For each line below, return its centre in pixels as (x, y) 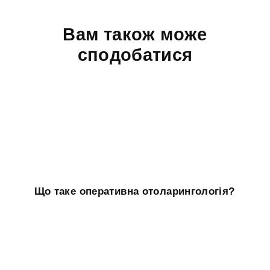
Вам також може (135, 35)
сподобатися (135, 55)
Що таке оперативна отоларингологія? (134, 191)
